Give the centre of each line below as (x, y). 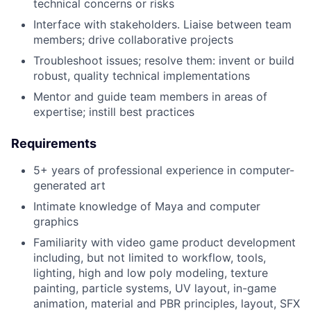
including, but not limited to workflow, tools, (150, 258)
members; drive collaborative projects (133, 40)
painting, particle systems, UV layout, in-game (155, 288)
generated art (69, 186)
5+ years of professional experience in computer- (164, 170)
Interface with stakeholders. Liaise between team (162, 25)
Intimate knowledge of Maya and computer (147, 207)
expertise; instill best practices (114, 112)
